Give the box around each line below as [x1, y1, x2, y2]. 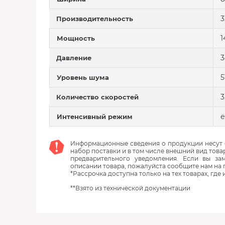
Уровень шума [57, 73, 109, 81]
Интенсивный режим [57, 113, 133, 121]
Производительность [56, 15, 133, 23]
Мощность [57, 34, 95, 42]
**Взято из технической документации [70, 184, 190, 192]
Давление [56, 54, 91, 62]
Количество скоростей [56, 93, 139, 101]
